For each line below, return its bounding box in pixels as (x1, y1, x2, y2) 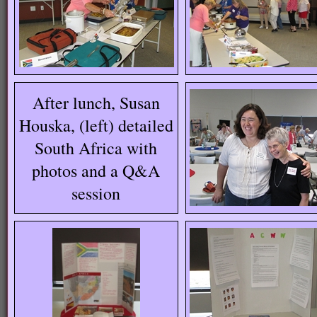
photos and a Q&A (32, 159, 161, 182)
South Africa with (35, 137, 158, 159)
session (71, 182, 121, 204)
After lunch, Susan (33, 91, 160, 114)
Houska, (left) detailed (19, 114, 173, 137)
